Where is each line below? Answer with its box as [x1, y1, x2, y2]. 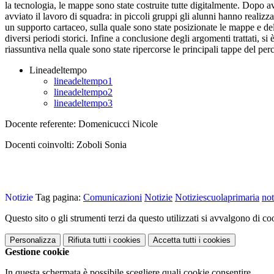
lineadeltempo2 [54, 87, 113, 98]
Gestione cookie [5, 246, 69, 257]
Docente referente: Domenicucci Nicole [5, 119, 158, 130]
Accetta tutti [153, 235, 196, 245]
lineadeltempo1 [54, 76, 113, 87]
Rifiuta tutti [68, 235, 106, 245]
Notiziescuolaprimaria [175, 192, 259, 203]
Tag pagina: [33, 192, 83, 203]
